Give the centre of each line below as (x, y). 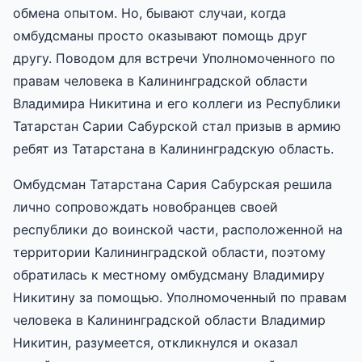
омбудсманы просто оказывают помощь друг (160, 35)
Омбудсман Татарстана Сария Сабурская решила (173, 184)
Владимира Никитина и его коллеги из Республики (177, 103)
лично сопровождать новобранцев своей (145, 206)
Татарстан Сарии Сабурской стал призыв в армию (177, 126)
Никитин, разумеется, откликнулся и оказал (155, 342)
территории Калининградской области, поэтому (169, 252)
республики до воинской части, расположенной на (178, 229)
